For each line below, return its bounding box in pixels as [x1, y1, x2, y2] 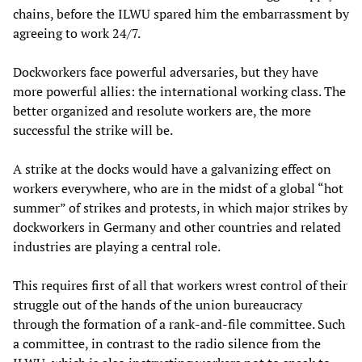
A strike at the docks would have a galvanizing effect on [13, 159, 331, 178]
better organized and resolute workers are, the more [13, 101, 311, 120]
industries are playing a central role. [13, 237, 221, 255]
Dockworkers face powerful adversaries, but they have [13, 62, 318, 81]
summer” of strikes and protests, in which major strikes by [13, 198, 347, 217]
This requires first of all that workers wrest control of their [13, 276, 347, 294]
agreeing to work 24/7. [13, 23, 141, 42]
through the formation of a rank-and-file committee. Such [13, 314, 345, 333]
